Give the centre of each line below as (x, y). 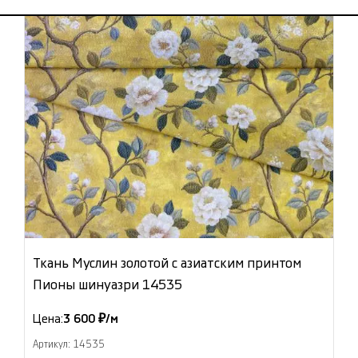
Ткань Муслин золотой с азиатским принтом (167, 264)
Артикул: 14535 (69, 345)
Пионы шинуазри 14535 (107, 285)
